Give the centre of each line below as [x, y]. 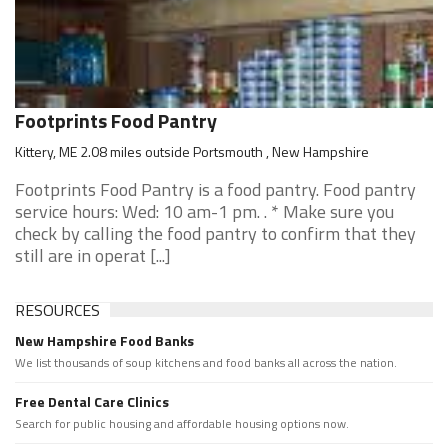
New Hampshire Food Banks [104, 340]
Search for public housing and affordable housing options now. [182, 423]
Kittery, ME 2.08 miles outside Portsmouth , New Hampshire [192, 151]
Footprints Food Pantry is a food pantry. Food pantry [215, 189]
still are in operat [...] [93, 255]
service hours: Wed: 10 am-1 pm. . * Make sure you [204, 211]
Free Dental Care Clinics [92, 401]
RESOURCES [57, 310]
